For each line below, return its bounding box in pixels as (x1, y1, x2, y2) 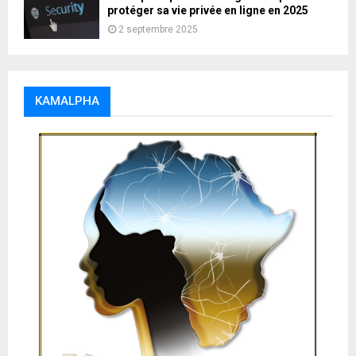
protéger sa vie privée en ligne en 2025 (107, 3, 308, 17)
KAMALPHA (35, 94, 99, 109)
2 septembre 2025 (118, 23, 198, 35)
